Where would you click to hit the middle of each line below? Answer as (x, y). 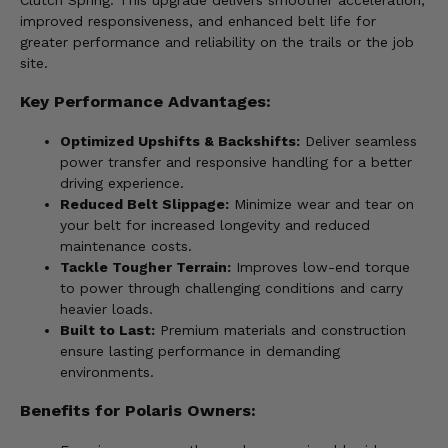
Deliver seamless (358, 140)
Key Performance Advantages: (145, 102)
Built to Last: (107, 329)
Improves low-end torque (320, 266)
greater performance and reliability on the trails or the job (217, 42)
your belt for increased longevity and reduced (215, 224)
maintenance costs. (126, 245)
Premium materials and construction (280, 329)
